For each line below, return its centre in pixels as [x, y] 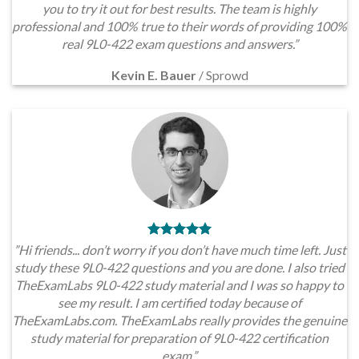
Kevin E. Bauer [155, 75]
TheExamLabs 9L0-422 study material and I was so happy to [179, 284]
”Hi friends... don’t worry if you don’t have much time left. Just [179, 249]
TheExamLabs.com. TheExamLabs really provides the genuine [179, 320]
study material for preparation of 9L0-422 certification [179, 337]
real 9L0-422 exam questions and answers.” [179, 44]
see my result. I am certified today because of [179, 302]
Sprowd [227, 75]
